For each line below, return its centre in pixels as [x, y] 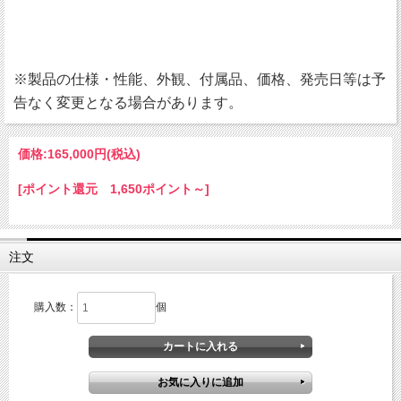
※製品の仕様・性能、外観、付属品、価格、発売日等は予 [200, 80]
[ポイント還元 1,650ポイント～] [114, 189]
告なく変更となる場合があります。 [128, 103]
